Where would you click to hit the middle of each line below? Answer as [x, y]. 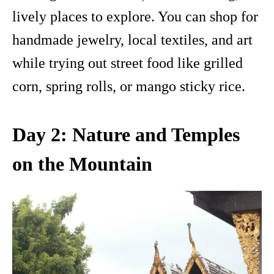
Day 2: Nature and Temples [126, 135]
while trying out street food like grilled [128, 63]
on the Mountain [82, 164]
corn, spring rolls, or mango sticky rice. [129, 87]
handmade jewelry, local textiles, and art [132, 40]
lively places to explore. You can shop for [135, 17]
